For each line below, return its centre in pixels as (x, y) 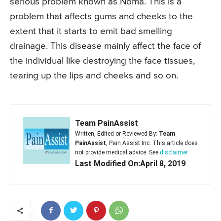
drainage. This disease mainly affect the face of (105, 46)
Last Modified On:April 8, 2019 (130, 163)
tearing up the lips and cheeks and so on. (94, 75)
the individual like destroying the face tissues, (102, 61)
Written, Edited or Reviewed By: (117, 133)
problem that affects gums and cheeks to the (101, 16)
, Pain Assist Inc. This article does (152, 143)
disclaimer (174, 152)
